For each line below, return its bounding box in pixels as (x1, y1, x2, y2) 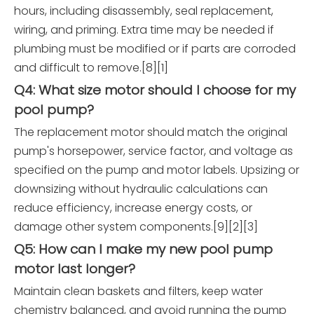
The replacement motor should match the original (14, 124, 287, 141)
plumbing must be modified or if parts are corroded (14, 41, 296, 57)
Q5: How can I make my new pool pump (14, 240, 273, 259)
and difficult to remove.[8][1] (14, 60, 168, 76)
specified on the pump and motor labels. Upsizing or (14, 162, 299, 179)
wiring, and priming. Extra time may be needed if (14, 22, 274, 39)
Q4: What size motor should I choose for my (14, 81, 296, 100)
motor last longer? (14, 259, 135, 279)
